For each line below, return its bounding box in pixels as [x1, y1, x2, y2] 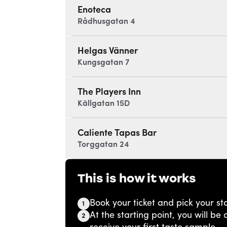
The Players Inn [77, 87, 141, 97]
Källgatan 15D [77, 100, 130, 108]
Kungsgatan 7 [77, 59, 130, 67]
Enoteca [77, 5, 111, 15]
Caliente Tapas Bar [77, 128, 157, 138]
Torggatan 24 [77, 141, 129, 149]
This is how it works [77, 171, 196, 186]
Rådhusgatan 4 [77, 18, 135, 26]
